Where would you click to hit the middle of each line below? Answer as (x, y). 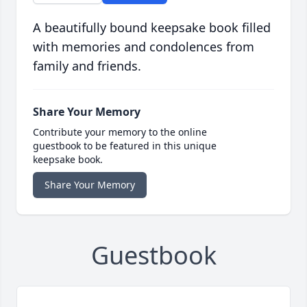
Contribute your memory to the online (120, 132)
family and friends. (87, 66)
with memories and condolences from (144, 47)
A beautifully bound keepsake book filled (152, 28)
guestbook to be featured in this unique (125, 146)
